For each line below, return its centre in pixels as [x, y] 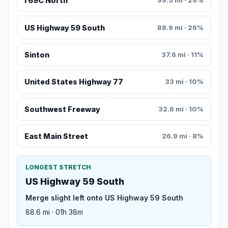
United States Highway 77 [74, 82]
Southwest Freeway [62, 109]
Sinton [37, 55]
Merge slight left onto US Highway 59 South [104, 198]
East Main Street [56, 136]
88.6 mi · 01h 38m [54, 212]
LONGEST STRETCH [58, 167]
